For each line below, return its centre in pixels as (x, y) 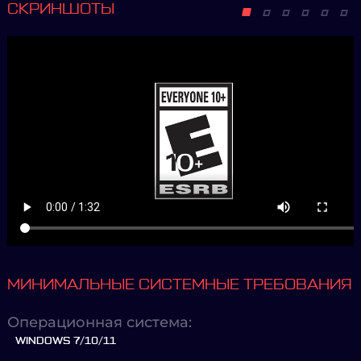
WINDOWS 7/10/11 (66, 341)
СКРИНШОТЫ (61, 9)
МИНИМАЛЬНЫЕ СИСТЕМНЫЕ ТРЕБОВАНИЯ (180, 284)
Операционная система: (100, 322)
